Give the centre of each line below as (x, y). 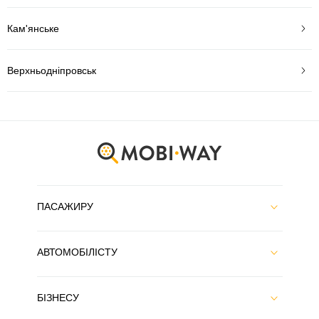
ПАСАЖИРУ (65, 206)
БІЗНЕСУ (58, 298)
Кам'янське (33, 28)
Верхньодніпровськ (52, 70)
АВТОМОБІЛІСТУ (77, 252)
